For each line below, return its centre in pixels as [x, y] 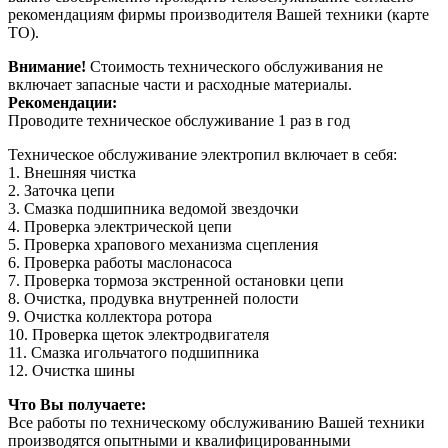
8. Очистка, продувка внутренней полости [153, 298]
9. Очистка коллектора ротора [110, 316]
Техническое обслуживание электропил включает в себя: [202, 154]
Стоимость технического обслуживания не [234, 66]
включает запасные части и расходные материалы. [180, 84]
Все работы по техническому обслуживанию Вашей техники [216, 422]
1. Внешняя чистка [72, 172]
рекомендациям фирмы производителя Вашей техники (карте [218, 14]
